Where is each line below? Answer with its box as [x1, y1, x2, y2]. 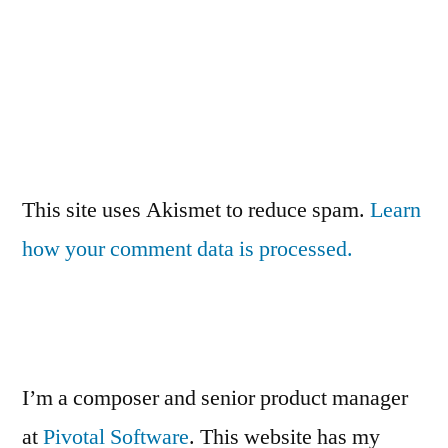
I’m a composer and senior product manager [22, 383, 408, 412]
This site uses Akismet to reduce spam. [22, 195, 370, 224]
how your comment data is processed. [22, 234, 353, 263]
